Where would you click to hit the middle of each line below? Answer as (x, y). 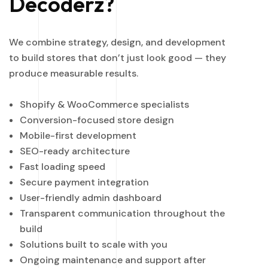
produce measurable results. (74, 74)
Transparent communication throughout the (122, 214)
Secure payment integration (84, 182)
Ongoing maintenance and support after (113, 260)
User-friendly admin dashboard (91, 198)
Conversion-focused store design (97, 120)
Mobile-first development (78, 136)
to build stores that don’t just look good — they (118, 58)
